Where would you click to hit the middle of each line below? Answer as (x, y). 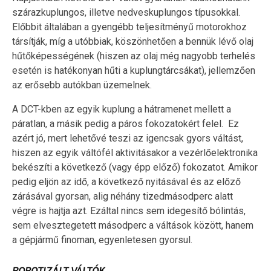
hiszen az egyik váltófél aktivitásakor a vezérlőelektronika (135, 152)
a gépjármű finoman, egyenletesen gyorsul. (102, 240)
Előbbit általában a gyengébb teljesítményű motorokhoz (129, 27)
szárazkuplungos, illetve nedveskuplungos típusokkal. (126, 12)
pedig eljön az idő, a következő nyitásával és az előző (126, 181)
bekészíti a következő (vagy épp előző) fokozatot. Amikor (135, 167)
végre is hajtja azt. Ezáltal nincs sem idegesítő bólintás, (129, 211)
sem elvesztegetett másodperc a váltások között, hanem (133, 225)
